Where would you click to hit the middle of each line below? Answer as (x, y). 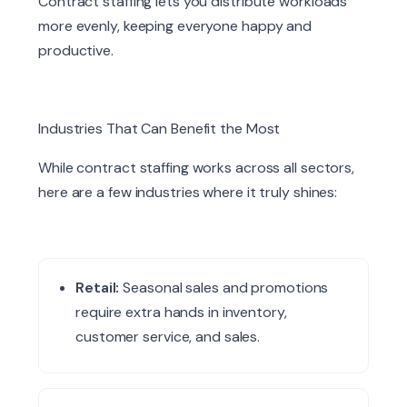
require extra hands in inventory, (181, 313)
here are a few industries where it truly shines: (188, 193)
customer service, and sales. (168, 337)
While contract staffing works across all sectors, (197, 168)
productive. (76, 51)
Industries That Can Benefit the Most (159, 129)
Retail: (98, 288)
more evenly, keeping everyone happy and (175, 26)
